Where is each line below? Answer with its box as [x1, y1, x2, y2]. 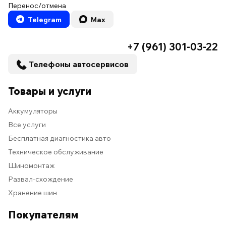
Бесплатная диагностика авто [8, 134, 111, 143]
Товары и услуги [8, 85, 91, 98]
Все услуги [8, 120, 46, 130]
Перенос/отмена [8, 1, 66, 11]
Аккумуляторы [8, 106, 58, 116]
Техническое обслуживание [8, 147, 103, 157]
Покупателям [8, 208, 78, 221]
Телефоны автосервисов [29, 59, 129, 70]
